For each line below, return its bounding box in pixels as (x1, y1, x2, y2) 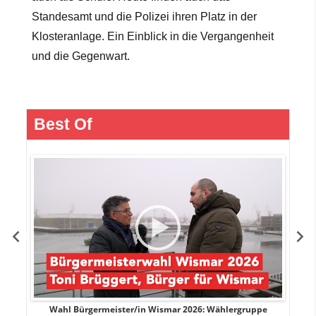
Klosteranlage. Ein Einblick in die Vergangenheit (31, 30, 274, 42)
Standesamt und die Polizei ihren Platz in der (31, 10, 257, 23)
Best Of (33, 114, 92, 133)
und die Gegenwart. (31, 49, 130, 62)
